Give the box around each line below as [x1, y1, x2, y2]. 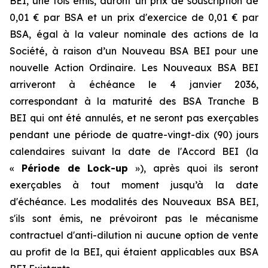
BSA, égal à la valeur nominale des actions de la [10, 28, 258, 40]
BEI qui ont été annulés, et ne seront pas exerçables [10, 112, 258, 124]
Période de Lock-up [21, 162, 129, 174]
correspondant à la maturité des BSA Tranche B [10, 95, 258, 107]
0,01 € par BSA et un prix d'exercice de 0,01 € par [10, 11, 258, 23]
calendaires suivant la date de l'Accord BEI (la [10, 145, 258, 157]
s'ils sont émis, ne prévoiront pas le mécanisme [10, 212, 258, 224]
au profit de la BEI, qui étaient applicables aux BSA [10, 246, 258, 258]
